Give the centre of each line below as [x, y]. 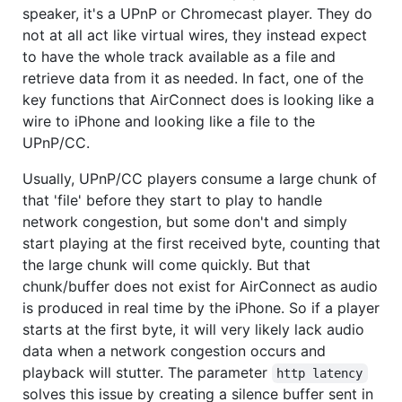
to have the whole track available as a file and [179, 56]
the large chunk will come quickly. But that [166, 264]
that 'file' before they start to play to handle [172, 200]
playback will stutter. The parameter [147, 372]
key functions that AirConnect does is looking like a [198, 99]
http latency [320, 373]
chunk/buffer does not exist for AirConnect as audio [200, 286]
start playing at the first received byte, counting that [201, 243]
